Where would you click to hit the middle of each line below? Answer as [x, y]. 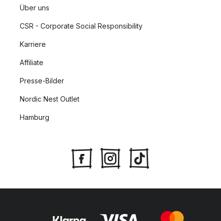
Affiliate [32, 62]
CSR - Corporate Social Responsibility [81, 26]
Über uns [35, 8]
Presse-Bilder [42, 81]
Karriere [33, 44]
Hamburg [35, 117]
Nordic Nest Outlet [50, 99]
